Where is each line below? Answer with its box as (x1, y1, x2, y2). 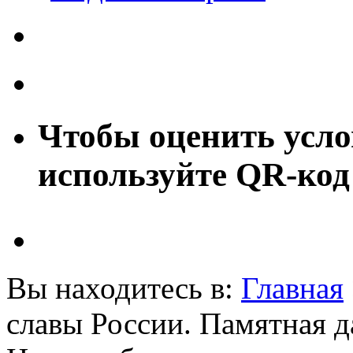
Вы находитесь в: (6, 271, 241, 306)
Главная (241, 271, 344, 306)
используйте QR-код (38, 156, 350, 194)
